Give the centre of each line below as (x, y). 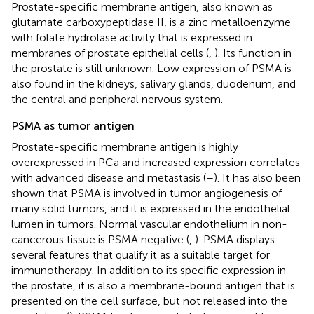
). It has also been (257, 177)
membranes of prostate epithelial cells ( (110, 53)
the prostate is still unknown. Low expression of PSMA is (151, 68)
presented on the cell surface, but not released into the (149, 301)
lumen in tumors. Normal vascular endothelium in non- (149, 224)
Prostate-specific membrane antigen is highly (125, 146)
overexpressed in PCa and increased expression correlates (156, 162)
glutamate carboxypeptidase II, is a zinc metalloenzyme (151, 22)
